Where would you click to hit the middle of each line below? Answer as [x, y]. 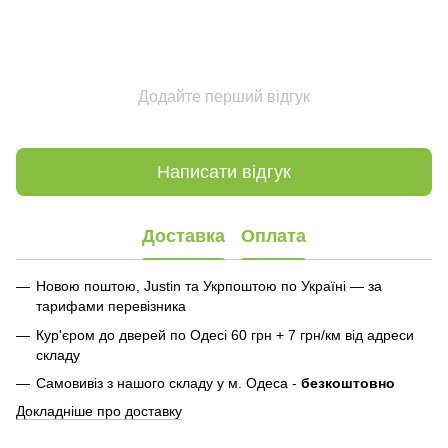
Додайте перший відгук [224, 97]
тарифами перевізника [111, 306]
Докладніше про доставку [99, 411]
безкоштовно [348, 383]
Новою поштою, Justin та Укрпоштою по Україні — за [209, 286]
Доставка [183, 235]
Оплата [273, 235]
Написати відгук [224, 171]
